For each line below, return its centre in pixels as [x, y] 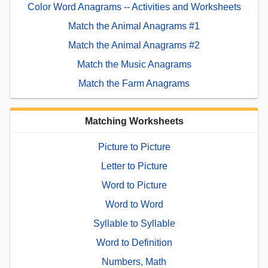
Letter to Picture [134, 166]
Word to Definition [134, 243]
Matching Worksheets [134, 121]
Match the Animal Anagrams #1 [134, 26]
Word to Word [134, 205]
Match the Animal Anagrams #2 [134, 45]
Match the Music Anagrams [134, 65]
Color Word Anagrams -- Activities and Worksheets [134, 7]
